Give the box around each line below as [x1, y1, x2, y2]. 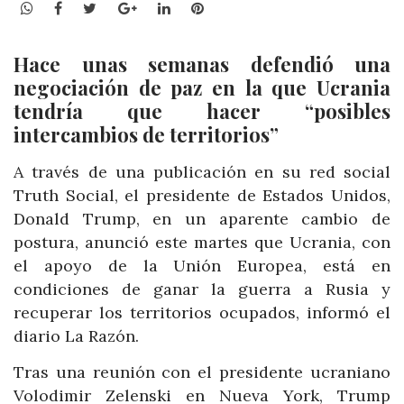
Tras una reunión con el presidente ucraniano [14, 361, 390, 382]
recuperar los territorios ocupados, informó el [14, 302, 390, 324]
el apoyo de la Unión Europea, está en [14, 255, 390, 277]
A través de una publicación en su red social [14, 161, 390, 183]
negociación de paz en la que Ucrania [14, 74, 390, 102]
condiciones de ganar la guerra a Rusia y [14, 279, 390, 300]
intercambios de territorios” [14, 121, 279, 149]
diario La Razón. [14, 326, 139, 347]
